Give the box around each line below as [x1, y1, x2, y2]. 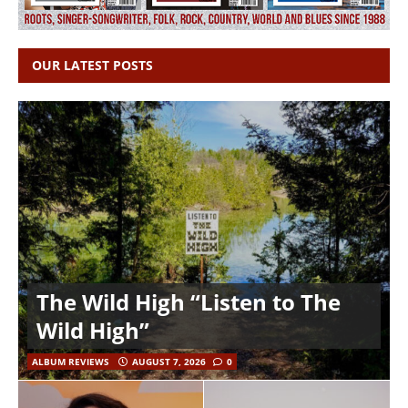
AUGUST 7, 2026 [132, 354, 206, 368]
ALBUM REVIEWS [32, 354, 109, 368]
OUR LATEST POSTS [32, 56, 153, 74]
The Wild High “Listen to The [36, 286, 341, 317]
